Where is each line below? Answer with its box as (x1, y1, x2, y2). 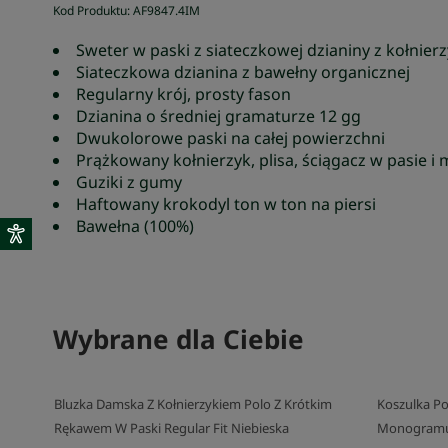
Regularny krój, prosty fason (76, 83, 292, 105)
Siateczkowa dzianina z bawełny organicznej (76, 61, 411, 83)
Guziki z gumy (76, 171, 183, 193)
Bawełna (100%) (76, 215, 195, 237)
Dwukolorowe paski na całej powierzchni (76, 127, 386, 149)
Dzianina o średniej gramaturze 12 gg (76, 105, 362, 127)
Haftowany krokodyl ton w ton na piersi (76, 193, 377, 215)
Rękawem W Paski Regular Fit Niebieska (54, 419, 290, 437)
